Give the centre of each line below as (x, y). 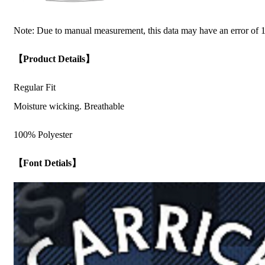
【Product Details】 (54, 59)
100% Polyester (43, 135)
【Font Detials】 (47, 163)
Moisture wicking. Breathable (69, 106)
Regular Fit (35, 88)
